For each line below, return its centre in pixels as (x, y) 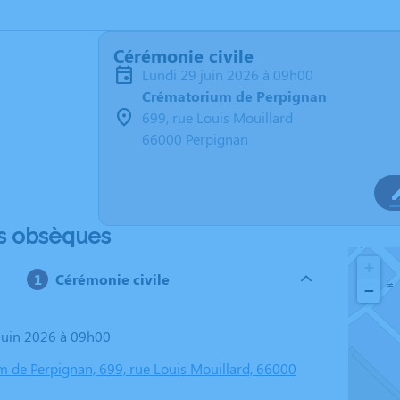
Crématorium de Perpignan (234, 96)
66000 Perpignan (195, 139)
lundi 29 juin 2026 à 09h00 (231, 75)
